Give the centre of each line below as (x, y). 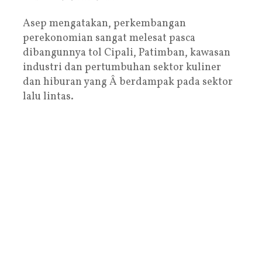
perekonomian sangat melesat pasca (109, 38)
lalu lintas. (48, 96)
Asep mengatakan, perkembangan (104, 23)
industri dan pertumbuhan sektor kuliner (122, 67)
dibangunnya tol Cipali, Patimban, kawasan (127, 53)
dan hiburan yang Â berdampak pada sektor (128, 82)
